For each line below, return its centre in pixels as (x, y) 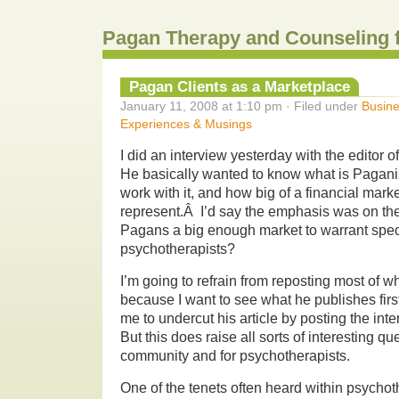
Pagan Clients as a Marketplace (240, 86)
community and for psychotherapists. (235, 355)
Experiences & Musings (186, 123)
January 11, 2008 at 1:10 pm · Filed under (241, 106)
